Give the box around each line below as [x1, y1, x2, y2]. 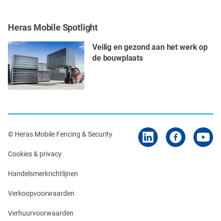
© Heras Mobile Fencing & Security [8, 129, 112, 139]
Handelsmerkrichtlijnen [8, 168, 78, 178]
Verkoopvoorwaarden [8, 188, 74, 198]
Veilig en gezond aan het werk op [92, 41, 208, 52]
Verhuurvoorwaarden [8, 208, 74, 218]
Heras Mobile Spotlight [8, 21, 98, 33]
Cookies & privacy [8, 148, 62, 158]
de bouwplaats [92, 52, 143, 63]
